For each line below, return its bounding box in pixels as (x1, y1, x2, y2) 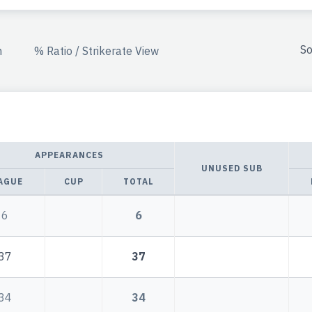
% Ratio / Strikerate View (34, 43, 159, 58)
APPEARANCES (35, 150, 104, 161)
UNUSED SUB (201, 163, 263, 174)
